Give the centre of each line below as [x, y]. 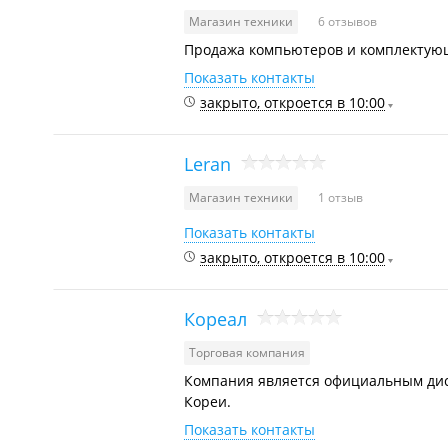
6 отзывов [347, 21]
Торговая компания [247, 352]
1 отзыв [340, 197]
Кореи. [207, 401]
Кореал [215, 318]
